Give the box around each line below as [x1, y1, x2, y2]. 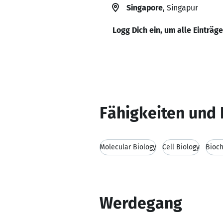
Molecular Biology [100, 143, 156, 151]
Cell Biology [162, 143, 200, 151]
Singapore [126, 3, 163, 12]
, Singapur [163, 3, 198, 12]
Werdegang [100, 194, 182, 213]
